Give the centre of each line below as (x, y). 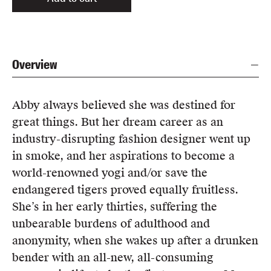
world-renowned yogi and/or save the (110, 172)
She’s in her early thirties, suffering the (115, 206)
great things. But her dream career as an (118, 122)
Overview (35, 64)
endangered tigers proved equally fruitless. (125, 189)
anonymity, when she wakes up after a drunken (135, 240)
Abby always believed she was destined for (124, 105)
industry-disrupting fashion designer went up (131, 139)
